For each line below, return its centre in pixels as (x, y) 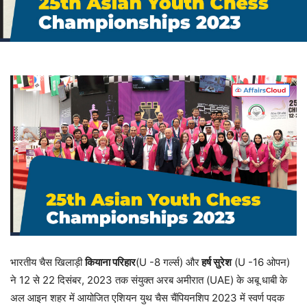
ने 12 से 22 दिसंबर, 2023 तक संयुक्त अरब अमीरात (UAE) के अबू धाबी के (149, 280)
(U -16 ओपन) (261, 262)
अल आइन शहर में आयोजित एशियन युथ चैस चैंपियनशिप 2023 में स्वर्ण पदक (147, 298)
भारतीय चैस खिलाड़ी (48, 262)
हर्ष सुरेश (216, 262)
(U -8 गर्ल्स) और (168, 262)
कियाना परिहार (110, 262)
